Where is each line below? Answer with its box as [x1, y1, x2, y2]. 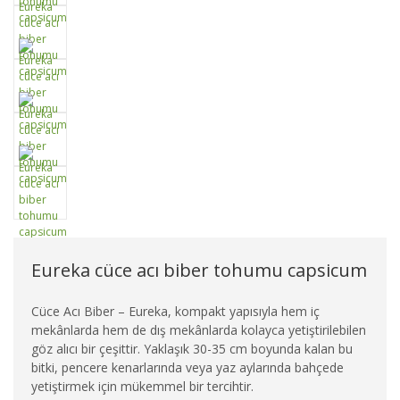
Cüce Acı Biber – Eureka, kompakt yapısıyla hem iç [31, 303, 320, 320]
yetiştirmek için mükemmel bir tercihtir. [31, 378, 254, 395]
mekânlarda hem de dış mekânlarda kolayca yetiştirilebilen [31, 321, 366, 338]
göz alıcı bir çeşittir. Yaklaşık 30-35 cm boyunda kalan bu [31, 340, 353, 357]
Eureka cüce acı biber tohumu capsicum [31, 258, 367, 282]
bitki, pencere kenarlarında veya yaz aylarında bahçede [31, 359, 344, 376]
